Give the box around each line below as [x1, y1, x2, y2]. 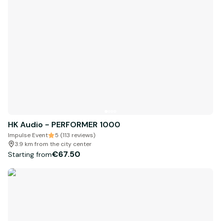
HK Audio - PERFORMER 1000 [8, 119, 120, 130]
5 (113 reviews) [55, 131, 95, 140]
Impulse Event [8, 131, 48, 140]
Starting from [8, 149, 52, 159]
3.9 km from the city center [15, 140, 92, 148]
